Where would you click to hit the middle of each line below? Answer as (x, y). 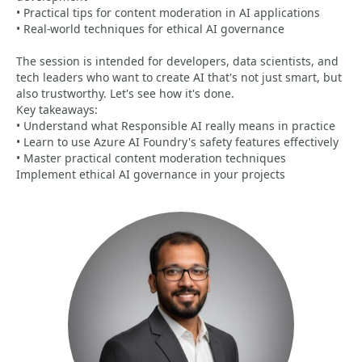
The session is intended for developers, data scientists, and (177, 61)
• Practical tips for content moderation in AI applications (168, 13)
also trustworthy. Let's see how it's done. (125, 93)
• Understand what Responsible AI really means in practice (176, 126)
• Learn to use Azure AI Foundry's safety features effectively (177, 142)
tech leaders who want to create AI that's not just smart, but (179, 77)
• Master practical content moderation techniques (151, 158)
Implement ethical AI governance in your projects (151, 174)
